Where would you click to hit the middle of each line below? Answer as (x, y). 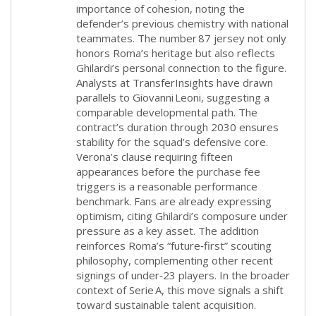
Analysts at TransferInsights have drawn (175, 82)
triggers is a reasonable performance (167, 186)
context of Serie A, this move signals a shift (180, 290)
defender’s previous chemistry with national (183, 23)
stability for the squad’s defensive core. (172, 141)
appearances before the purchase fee (169, 171)
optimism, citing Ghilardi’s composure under (182, 215)
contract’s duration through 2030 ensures (178, 127)
